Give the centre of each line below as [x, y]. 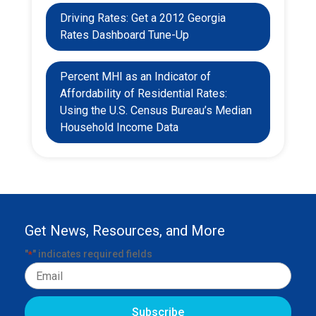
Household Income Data [119, 128]
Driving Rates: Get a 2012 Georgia [142, 18]
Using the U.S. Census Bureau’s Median [156, 111]
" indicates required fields [92, 254]
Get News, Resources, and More [125, 231]
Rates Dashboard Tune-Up [124, 35]
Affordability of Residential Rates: [143, 94]
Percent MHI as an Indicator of [135, 77]
